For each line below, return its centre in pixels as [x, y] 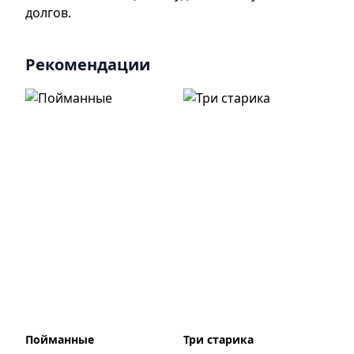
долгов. [48, 13]
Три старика [218, 339]
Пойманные [60, 339]
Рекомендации [88, 64]
